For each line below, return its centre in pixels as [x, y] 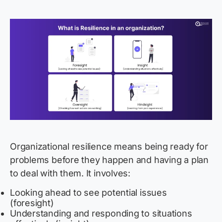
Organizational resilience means [77, 147]
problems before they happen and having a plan [109, 160]
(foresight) [32, 203]
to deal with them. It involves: [70, 173]
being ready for [176, 147]
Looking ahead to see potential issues [88, 193]
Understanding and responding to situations [101, 214]
